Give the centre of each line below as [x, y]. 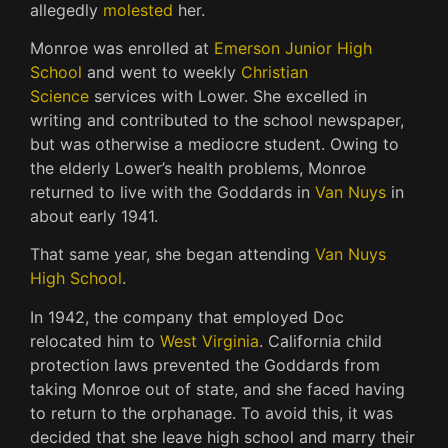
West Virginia [209, 340]
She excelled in [307, 96]
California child [322, 340]
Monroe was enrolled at [122, 48]
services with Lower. [168, 96]
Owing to [362, 144]
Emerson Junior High [293, 48]
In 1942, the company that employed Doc [187, 316]
